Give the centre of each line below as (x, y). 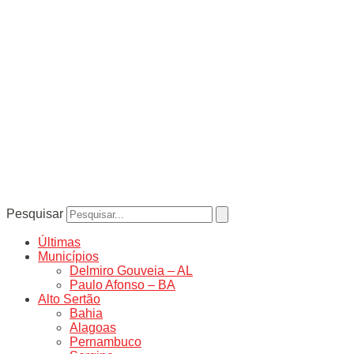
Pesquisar (35, 213)
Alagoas (93, 327)
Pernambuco (105, 341)
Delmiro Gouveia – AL (131, 270)
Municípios (68, 256)
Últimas (59, 242)
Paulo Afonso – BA (122, 284)
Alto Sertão (69, 299)
